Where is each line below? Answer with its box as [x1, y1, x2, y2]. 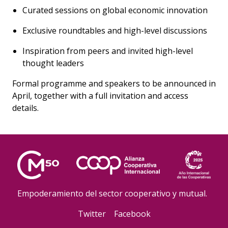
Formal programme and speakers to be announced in [12, 78, 216, 89]
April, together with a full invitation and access [12, 90, 188, 101]
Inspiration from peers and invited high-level [22, 45, 193, 56]
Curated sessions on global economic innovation [22, 5, 210, 16]
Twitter [77, 208, 106, 219]
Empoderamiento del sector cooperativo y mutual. [17, 188, 208, 199]
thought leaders [22, 58, 86, 69]
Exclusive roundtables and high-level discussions [22, 25, 209, 36]
